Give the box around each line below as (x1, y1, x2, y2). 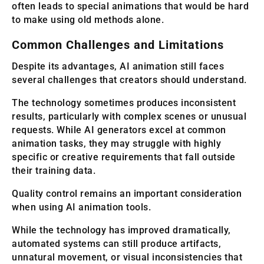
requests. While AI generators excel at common (12, 124, 226, 136)
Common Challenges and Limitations (12, 37, 224, 52)
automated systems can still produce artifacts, (12, 237, 221, 249)
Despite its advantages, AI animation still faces (12, 60, 224, 72)
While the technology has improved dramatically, (12, 224, 231, 236)
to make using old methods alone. (12, 14, 164, 25)
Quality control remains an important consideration (12, 187, 242, 199)
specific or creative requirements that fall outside (12, 151, 236, 163)
